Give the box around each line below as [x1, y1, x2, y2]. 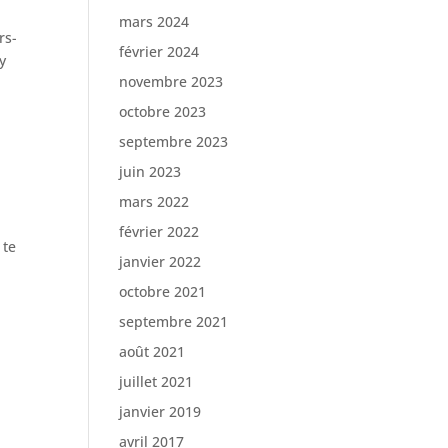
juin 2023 [119, 162, 182, 181]
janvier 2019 [119, 402, 202, 421]
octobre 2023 [119, 102, 207, 121]
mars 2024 [119, 12, 190, 31]
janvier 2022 [119, 252, 202, 271]
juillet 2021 [119, 372, 194, 391]
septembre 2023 [119, 132, 229, 151]
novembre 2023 [119, 72, 224, 91]
